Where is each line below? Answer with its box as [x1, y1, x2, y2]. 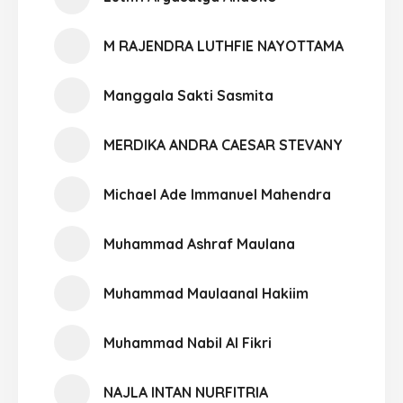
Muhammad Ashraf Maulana [103, 235, 295, 253]
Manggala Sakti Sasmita [103, 86, 273, 104]
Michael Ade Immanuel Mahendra [103, 185, 331, 203]
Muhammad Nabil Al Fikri [103, 334, 272, 352]
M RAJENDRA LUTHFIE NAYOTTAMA [103, 37, 344, 55]
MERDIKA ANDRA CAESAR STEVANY [103, 136, 343, 154]
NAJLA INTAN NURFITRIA [103, 383, 268, 401]
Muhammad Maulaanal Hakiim [103, 284, 309, 302]
